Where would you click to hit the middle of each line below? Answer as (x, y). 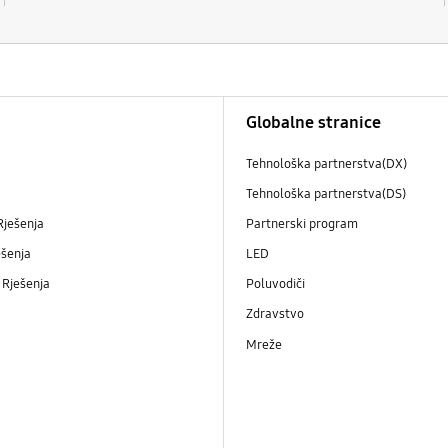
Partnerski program (304, 224)
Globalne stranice (314, 123)
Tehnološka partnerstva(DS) (328, 194)
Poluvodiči (277, 284)
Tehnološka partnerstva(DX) (328, 164)
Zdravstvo (277, 314)
